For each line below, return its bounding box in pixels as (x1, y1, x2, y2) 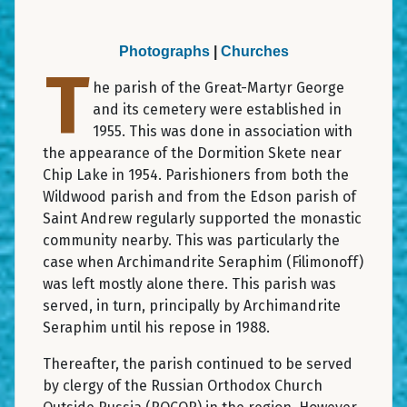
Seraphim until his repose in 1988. (43, 318, 270, 336)
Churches (220, 43, 289, 59)
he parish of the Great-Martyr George (93, 78, 344, 96)
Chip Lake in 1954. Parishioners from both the (43, 165, 349, 184)
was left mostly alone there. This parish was (43, 274, 336, 293)
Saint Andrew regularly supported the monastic (43, 209, 362, 227)
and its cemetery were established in (93, 100, 342, 118)
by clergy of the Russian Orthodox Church (43, 376, 323, 394)
